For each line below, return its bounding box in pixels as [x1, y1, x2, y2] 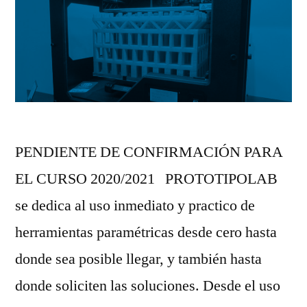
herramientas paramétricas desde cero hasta [15, 223, 277, 243]
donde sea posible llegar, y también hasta [15, 249, 262, 269]
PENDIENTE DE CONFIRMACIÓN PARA [15, 143, 283, 162]
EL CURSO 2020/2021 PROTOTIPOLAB [15, 169, 278, 189]
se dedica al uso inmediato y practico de [15, 196, 255, 216]
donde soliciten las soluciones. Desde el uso [15, 276, 280, 296]
